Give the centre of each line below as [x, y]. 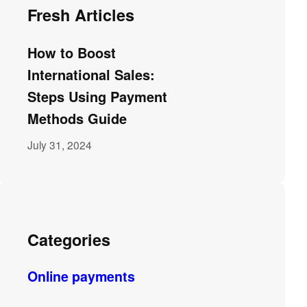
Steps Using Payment [98, 96]
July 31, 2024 [60, 144]
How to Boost [72, 52]
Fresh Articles [81, 15]
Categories [69, 239]
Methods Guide [77, 118]
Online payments [82, 277]
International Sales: [91, 74]
